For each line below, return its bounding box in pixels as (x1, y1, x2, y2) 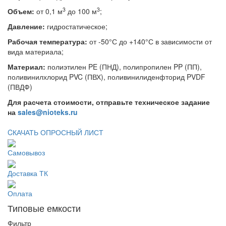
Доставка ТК (8, 167, 48, 178)
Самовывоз (8, 147, 45, 158)
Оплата (8, 188, 32, 198)
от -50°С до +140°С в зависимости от (87, 36, 212, 46)
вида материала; (8, 46, 64, 56)
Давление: (8, 21, 45, 31)
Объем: (8, 6, 34, 16)
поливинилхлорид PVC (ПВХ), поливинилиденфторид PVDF (8, 71, 205, 82)
